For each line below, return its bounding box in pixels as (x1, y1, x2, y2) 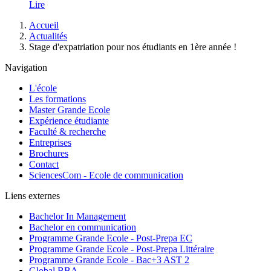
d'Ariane (5, 30, 38, 41)
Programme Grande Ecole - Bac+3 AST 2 (29, 254, 189, 265)
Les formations (29, 93, 86, 104)
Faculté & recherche (29, 126, 106, 137)
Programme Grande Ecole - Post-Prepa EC (29, 232, 192, 243)
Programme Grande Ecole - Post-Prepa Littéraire (29, 243, 214, 254)
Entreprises (29, 137, 71, 148)
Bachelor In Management (29, 211, 126, 221)
